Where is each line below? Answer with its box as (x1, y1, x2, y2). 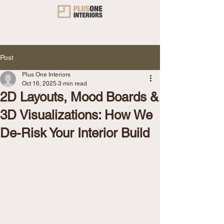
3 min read (58, 80, 87, 87)
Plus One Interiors (22, 71, 70, 78)
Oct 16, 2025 (22, 80, 56, 87)
